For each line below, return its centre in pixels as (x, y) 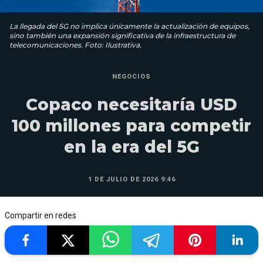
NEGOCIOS (131, 77)
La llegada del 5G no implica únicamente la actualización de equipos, (129, 26)
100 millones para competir (131, 126)
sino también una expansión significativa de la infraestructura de (122, 36)
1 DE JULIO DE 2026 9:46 (131, 180)
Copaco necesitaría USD (131, 105)
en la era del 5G (131, 147)
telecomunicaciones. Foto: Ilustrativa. (75, 45)
